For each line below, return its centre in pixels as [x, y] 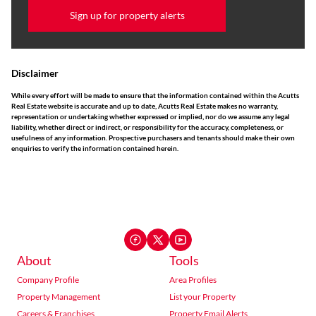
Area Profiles [193, 280]
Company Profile [48, 280]
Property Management [59, 297]
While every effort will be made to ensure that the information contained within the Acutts [155, 95]
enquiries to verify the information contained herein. [95, 148]
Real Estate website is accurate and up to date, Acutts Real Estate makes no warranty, [145, 106]
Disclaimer [35, 73]
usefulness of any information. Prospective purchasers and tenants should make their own [153, 138]
